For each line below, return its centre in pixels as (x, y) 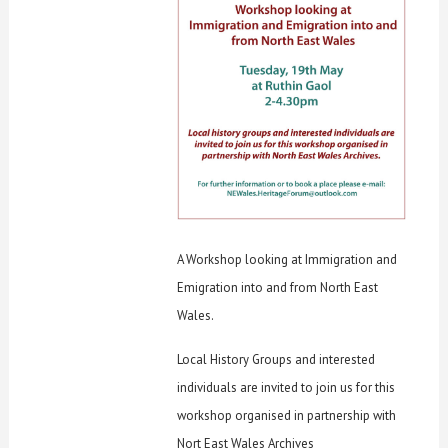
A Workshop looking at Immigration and (287, 260)
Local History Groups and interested (276, 360)
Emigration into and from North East (278, 288)
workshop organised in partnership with (287, 416)
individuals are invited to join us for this (286, 388)
